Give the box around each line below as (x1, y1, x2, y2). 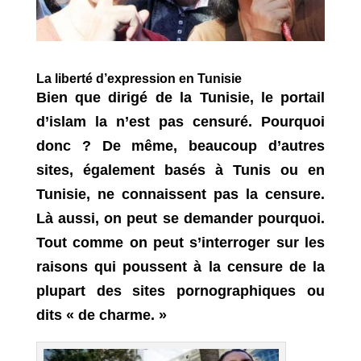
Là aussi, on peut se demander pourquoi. (35, 210, 326, 226)
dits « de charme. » (35, 306, 167, 323)
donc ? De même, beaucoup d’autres (35, 137, 326, 154)
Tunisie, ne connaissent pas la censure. (35, 185, 326, 202)
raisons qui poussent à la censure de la (35, 258, 326, 275)
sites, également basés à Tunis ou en (35, 161, 326, 178)
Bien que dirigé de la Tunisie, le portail (35, 89, 326, 106)
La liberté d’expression (35, 71, 176, 85)
